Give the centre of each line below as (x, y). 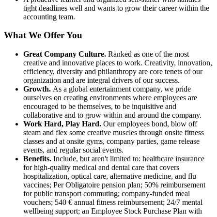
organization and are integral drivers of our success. (101, 80)
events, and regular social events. (73, 150)
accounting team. (49, 16)
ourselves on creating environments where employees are (110, 98)
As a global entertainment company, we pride (122, 89)
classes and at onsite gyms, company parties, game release (111, 141)
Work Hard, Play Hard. (62, 124)
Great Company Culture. (66, 54)
